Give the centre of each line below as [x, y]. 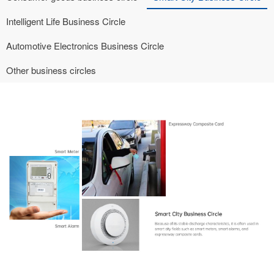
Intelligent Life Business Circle [66, 21]
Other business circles [51, 70]
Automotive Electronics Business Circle [85, 46]
